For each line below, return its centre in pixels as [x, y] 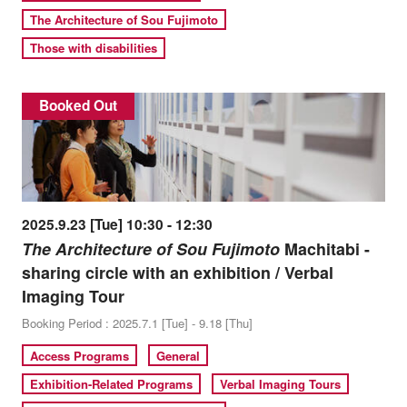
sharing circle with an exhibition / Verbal [177, 273]
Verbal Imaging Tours [281, 383]
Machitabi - [324, 249]
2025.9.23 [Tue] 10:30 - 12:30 [117, 225]
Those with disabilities [94, 48]
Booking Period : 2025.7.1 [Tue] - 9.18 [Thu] [137, 323]
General [179, 355]
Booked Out [78, 106]
